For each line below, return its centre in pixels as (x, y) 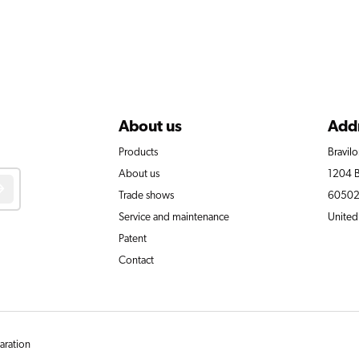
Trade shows (147, 195)
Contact (137, 260)
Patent (133, 238)
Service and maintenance (174, 217)
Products (139, 152)
